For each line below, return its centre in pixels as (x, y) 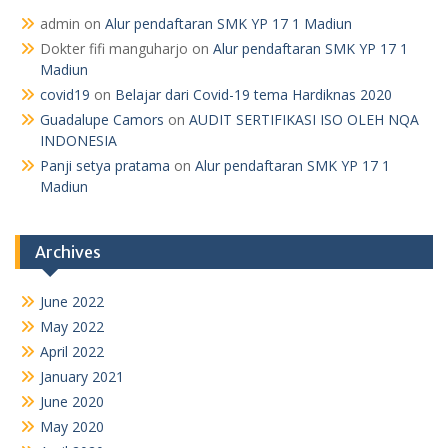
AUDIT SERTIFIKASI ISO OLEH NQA (304, 119)
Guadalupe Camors (102, 119)
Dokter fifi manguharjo (114, 48)
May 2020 (72, 426)
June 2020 (72, 401)
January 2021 (82, 376)
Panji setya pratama (105, 165)
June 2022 (72, 301)
